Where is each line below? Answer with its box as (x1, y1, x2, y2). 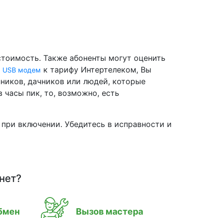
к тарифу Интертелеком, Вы (41, 65, 151, 74)
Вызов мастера (76, 206, 143, 217)
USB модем (2, 66, 41, 74)
